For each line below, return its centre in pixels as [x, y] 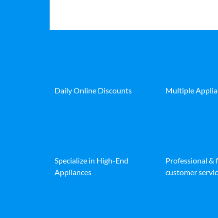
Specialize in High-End [91, 161]
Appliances [73, 172]
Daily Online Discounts [93, 91]
